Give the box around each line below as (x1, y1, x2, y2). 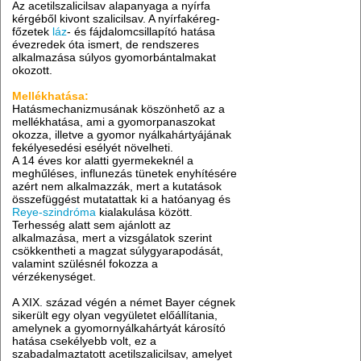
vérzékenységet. (12, 270, 97, 284)
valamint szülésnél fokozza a (12, 257, 159, 271)
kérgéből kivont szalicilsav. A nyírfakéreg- (12, 12, 221, 26)
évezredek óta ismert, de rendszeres (12, 38, 200, 52)
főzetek (12, 25, 53, 39)
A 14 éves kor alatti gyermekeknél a (12, 154, 194, 168)
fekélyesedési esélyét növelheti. (12, 141, 174, 155)
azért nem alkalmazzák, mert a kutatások (12, 180, 222, 193)
